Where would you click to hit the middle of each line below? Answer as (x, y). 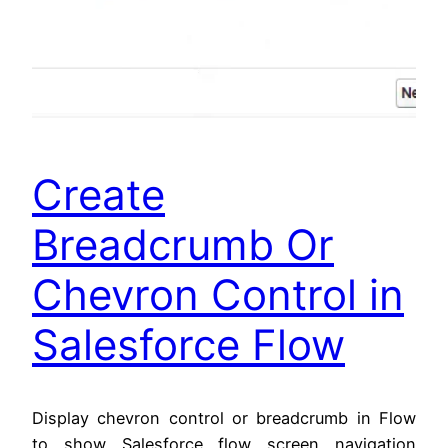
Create (98, 195)
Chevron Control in (218, 295)
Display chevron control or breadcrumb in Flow (224, 417)
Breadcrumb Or (183, 245)
